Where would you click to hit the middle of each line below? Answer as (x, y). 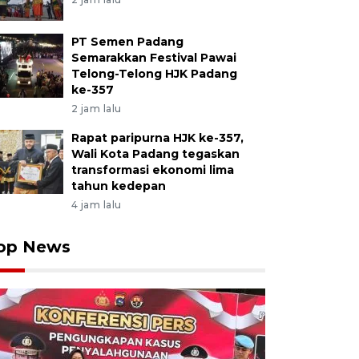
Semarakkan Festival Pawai (153, 58)
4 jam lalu (96, 205)
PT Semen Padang (127, 42)
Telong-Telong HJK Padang (154, 74)
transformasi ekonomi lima (152, 170)
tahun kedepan (118, 186)
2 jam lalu (96, 109)
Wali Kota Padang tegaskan (155, 154)
